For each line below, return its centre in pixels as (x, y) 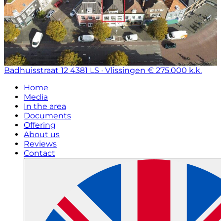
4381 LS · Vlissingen (108, 71)
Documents (47, 116)
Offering (40, 125)
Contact (39, 153)
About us (42, 135)
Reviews (40, 144)
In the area (45, 107)
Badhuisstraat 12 (36, 71)
